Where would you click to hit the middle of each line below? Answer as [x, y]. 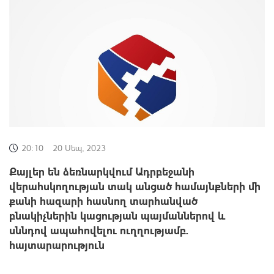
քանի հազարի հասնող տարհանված [103, 200]
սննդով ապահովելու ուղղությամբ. [99, 229]
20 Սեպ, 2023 [79, 147]
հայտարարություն [57, 244]
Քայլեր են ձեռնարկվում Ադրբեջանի [102, 171]
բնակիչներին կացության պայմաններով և [117, 215]
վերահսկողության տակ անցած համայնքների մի [135, 185]
